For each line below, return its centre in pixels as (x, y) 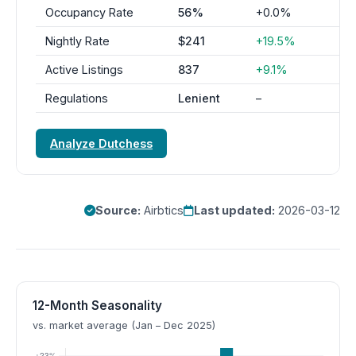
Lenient (199, 98)
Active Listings (84, 70)
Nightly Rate (77, 41)
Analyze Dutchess (101, 143)
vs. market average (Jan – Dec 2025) (124, 325)
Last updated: (234, 210)
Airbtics (162, 210)
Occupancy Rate (89, 12)
